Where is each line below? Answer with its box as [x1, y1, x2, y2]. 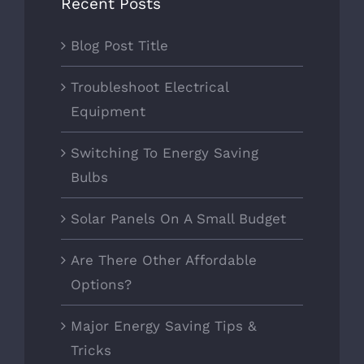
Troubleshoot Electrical [71, 79, 228, 96]
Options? [71, 276, 132, 293]
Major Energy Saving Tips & [71, 318, 257, 335]
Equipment [71, 103, 145, 120]
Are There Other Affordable [71, 252, 257, 269]
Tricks [71, 342, 111, 359]
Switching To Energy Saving [71, 145, 258, 162]
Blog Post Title [71, 37, 168, 54]
